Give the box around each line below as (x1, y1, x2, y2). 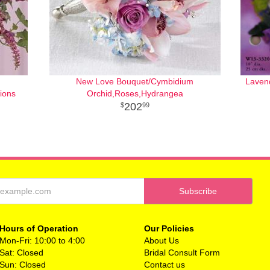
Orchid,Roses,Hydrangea (86, 89, 183, 98)
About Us (144, 236, 179, 245)
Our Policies (144, 224, 194, 233)
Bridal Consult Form (144, 248, 220, 257)
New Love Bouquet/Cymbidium (76, 77, 194, 86)
